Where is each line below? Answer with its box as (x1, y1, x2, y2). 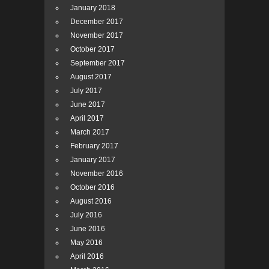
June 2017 (70, 100, 105, 109)
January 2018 (70, 4, 115, 13)
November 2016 (70, 169, 123, 178)
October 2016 (70, 183, 115, 192)
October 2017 (70, 45, 115, 54)
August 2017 (70, 73, 112, 82)
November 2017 (70, 31, 123, 40)
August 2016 (70, 197, 112, 206)
